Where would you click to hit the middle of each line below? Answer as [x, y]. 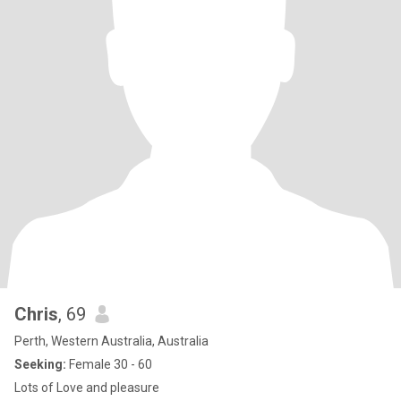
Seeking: [40, 364]
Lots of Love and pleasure [87, 388]
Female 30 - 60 [109, 364]
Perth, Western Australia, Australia [111, 341]
